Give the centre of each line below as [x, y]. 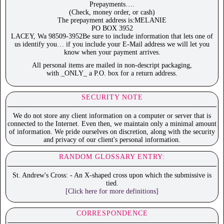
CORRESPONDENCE [112, 213]
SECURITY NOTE [112, 97]
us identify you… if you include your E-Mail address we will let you [112, 44]
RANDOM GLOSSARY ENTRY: [112, 157]
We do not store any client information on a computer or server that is [112, 116]
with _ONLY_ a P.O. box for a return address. [112, 73]
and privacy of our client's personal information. [112, 140]
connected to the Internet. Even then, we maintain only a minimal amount [112, 124]
